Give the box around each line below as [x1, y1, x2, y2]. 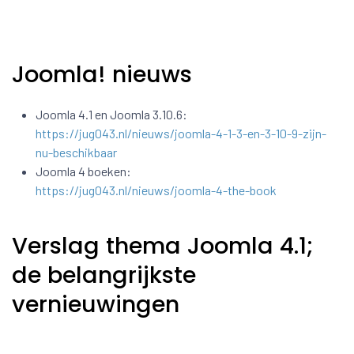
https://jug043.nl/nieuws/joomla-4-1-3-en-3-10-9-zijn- [36, 125, 326, 141]
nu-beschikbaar [36, 144, 117, 160]
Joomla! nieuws [12, 58, 192, 90]
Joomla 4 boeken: [36, 163, 131, 179]
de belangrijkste [12, 258, 196, 291]
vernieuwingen [12, 288, 179, 320]
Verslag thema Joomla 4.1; [12, 229, 314, 262]
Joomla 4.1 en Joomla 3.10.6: [36, 106, 187, 122]
